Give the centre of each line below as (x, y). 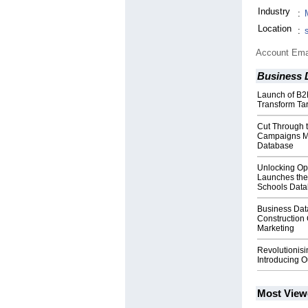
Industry (274, 12)
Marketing (276, 229)
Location (275, 29)
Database (275, 146)
